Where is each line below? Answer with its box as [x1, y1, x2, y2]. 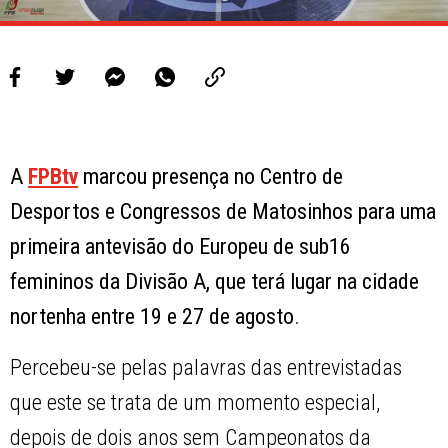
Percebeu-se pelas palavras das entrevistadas [10, 355, 403, 381]
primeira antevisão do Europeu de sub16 [10, 234, 352, 260]
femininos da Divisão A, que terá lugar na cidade [10, 269, 420, 295]
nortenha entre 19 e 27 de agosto [10, 304, 295, 330]
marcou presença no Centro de [78, 164, 344, 190]
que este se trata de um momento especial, [10, 390, 381, 416]
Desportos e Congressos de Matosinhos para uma [10, 199, 437, 225]
